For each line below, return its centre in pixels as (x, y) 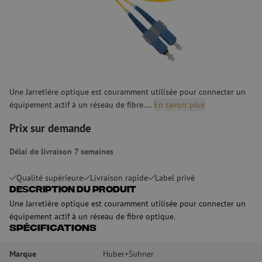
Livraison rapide (119, 177)
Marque (23, 253)
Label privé (175, 177)
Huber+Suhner (128, 253)
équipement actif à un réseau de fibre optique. (92, 216)
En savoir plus (179, 104)
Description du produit (73, 190)
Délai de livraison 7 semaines (61, 151)
